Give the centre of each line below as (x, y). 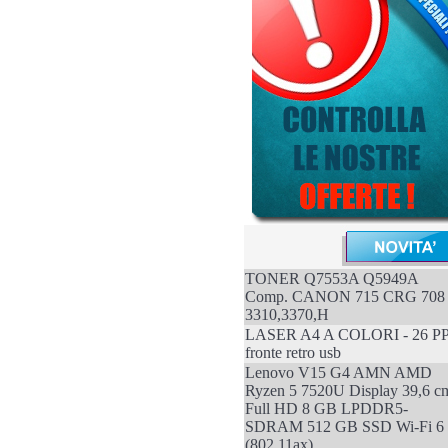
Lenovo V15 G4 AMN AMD (338, 372)
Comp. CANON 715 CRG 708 (344, 296)
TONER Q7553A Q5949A (331, 278)
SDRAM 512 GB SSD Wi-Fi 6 (344, 426)
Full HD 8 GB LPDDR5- (326, 408)
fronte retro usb (292, 352)
